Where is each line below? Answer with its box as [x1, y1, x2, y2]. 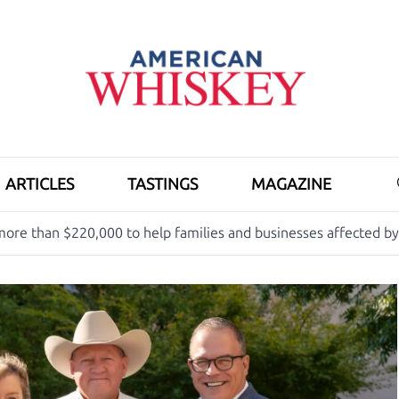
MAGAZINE [251, 175, 331, 194]
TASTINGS [127, 175, 198, 194]
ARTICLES [5, 175, 74, 194]
